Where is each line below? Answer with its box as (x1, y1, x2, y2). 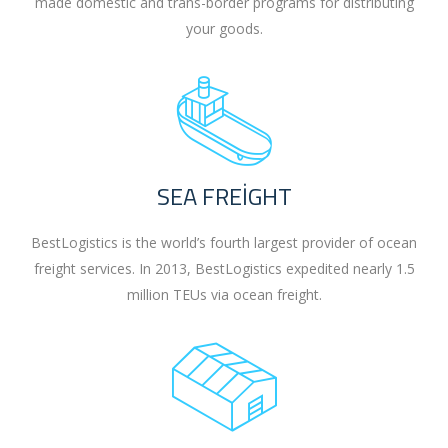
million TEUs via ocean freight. (126, 285, 322, 305)
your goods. (185, 19, 263, 39)
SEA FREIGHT (156, 178, 292, 215)
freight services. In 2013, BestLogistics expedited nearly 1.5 (33, 259, 415, 279)
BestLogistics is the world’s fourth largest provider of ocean (31, 233, 417, 253)
